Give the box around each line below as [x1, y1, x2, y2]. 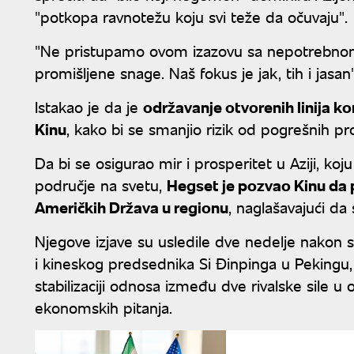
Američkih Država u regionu [35, 195, 228, 217]
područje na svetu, [35, 173, 167, 195]
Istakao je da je [35, 95, 143, 117]
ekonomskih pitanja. [35, 296, 172, 318]
